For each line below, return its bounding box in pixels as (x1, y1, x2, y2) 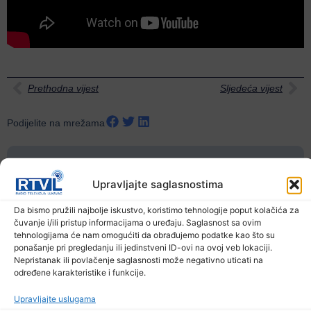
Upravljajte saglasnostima (92, 177, 224, 191)
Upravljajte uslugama (14, 294, 96, 305)
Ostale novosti (104, 158, 207, 176)
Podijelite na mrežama (7, 117, 105, 128)
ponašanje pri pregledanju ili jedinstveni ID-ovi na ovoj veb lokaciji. (14, 242, 272, 253)
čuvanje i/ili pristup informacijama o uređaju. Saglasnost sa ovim (14, 217, 261, 228)
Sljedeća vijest (220, 82, 283, 94)
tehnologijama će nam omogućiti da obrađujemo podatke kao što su (14, 229, 275, 240)
